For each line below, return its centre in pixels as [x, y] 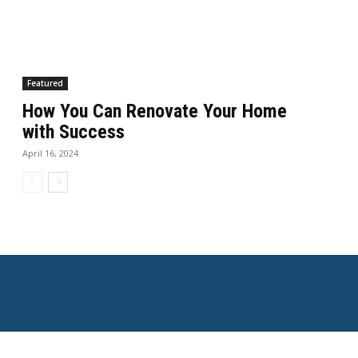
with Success [74, 132]
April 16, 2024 [51, 153]
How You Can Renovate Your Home [155, 111]
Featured [46, 84]
